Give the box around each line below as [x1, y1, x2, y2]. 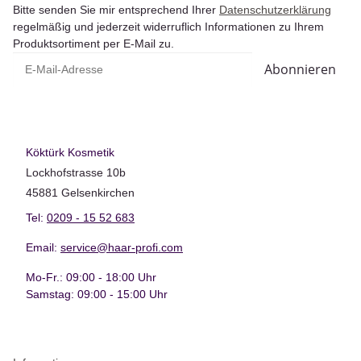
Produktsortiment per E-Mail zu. [13, 36, 174, 50]
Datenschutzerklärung [219, 2, 331, 16]
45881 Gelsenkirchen [26, 185, 135, 199]
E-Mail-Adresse [12, 52, 90, 66]
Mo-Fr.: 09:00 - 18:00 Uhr [26, 270, 156, 284]
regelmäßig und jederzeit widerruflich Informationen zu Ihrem [13, 19, 324, 33]
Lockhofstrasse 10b [26, 165, 126, 179]
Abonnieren [264, 60, 336, 79]
